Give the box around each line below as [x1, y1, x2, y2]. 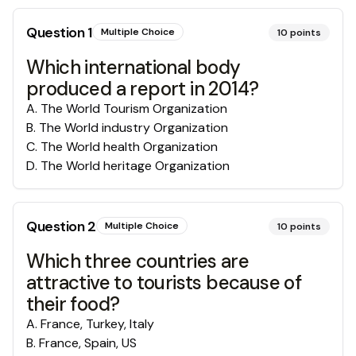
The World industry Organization [39, 119, 228, 136]
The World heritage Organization [41, 157, 230, 174]
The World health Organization [41, 138, 218, 155]
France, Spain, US [39, 335, 137, 351]
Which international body [26, 55, 241, 79]
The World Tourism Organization [41, 100, 227, 117]
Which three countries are [26, 249, 249, 273]
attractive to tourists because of [26, 270, 302, 295]
